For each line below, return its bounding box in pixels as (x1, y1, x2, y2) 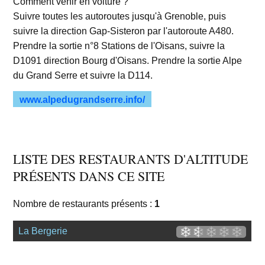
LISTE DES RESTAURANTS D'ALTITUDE (13, 150, 248, 167)
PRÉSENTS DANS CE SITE (13, 167, 165, 185)
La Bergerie (18, 226, 68, 236)
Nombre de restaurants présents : (13, 199, 155, 209)
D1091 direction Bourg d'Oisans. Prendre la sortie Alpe (13, 56, 243, 66)
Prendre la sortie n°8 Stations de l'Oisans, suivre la (13, 41, 225, 51)
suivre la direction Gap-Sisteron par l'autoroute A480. (13, 26, 234, 36)
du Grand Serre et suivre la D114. (13, 70, 153, 80)
